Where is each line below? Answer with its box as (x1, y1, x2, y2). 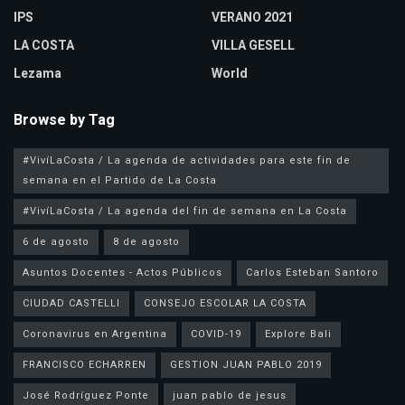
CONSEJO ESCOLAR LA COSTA (144, 296, 306, 312)
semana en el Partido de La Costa (23, 173, 217, 189)
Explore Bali (265, 326, 332, 343)
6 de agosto (23, 234, 89, 250)
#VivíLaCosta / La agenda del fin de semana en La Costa (23, 203, 347, 220)
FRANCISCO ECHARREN (23, 357, 146, 373)
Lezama (14, 64, 61, 84)
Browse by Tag (14, 109, 115, 132)
